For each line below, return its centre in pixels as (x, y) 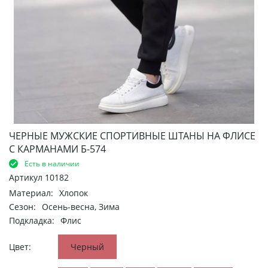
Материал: (31, 193)
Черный (87, 246)
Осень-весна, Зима (81, 206)
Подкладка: (32, 220)
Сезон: (22, 206)
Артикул (27, 177)
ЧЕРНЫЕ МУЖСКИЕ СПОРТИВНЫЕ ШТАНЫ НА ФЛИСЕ (132, 135)
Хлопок (74, 193)
